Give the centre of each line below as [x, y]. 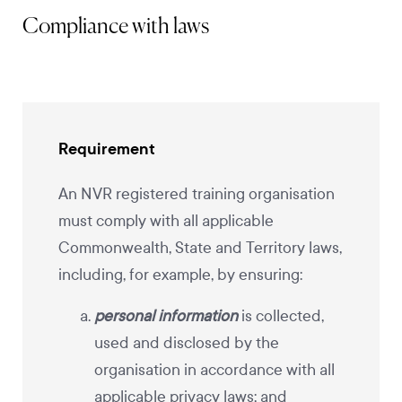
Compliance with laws [118, 26]
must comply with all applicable [166, 221]
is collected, [281, 316]
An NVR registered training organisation [197, 194]
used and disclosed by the [187, 343]
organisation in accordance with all [214, 370]
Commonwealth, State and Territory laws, [200, 248]
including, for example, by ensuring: [180, 275]
